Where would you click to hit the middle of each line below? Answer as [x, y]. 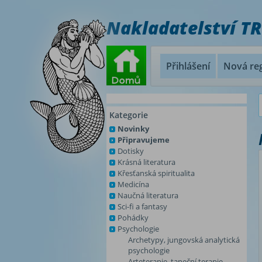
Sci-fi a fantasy [142, 206]
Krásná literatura [146, 162]
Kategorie [129, 115]
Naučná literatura [148, 195]
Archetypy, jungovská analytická [184, 240]
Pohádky [133, 218]
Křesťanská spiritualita [156, 173]
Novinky [133, 129]
